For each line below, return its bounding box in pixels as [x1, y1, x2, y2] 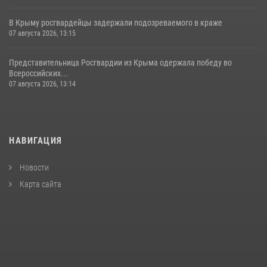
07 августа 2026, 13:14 [9, 79, 76, 88]
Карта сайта [18, 179, 61, 189]
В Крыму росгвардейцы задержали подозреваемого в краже [9, 17, 222, 27]
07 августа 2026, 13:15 [9, 29, 76, 38]
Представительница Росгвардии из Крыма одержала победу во [9, 57, 232, 67]
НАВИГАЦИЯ [9, 135, 63, 146]
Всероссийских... [9, 68, 68, 78]
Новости [18, 162, 49, 172]
